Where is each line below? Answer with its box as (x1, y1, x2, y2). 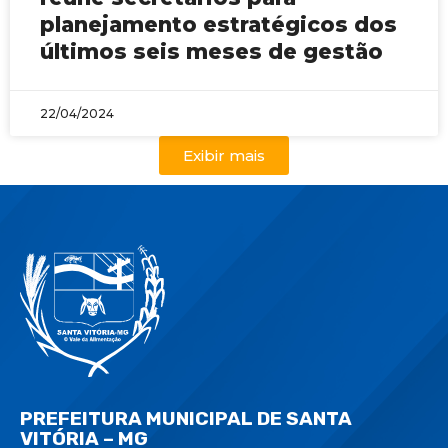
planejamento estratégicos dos (40, 12, 397, 37)
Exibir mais (183, 146, 265, 165)
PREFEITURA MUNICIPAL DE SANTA (20, 406, 352, 430)
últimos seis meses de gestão (40, 39, 383, 64)
